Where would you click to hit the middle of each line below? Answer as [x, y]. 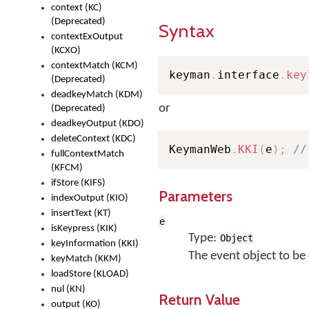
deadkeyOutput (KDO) [98, 124]
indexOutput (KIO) [90, 198]
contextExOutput [87, 37]
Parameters [196, 196]
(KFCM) [67, 168]
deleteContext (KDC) [93, 139]
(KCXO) [66, 51]
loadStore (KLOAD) [90, 274]
